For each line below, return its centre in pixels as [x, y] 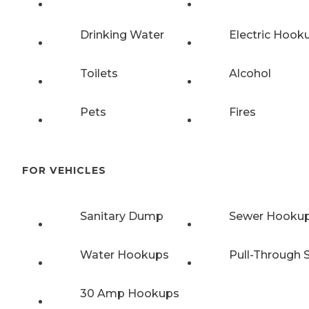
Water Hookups [124, 255]
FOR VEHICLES [64, 170]
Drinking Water [122, 34]
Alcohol [250, 73]
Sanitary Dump [122, 217]
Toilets [99, 73]
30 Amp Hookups [130, 294]
